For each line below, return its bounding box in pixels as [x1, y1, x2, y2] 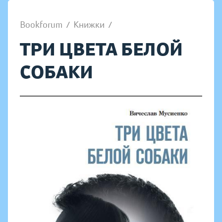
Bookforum [20, 19, 62, 30]
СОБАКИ [20, 61, 93, 83]
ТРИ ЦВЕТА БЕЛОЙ [20, 38, 183, 60]
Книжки [73, 19, 105, 30]
